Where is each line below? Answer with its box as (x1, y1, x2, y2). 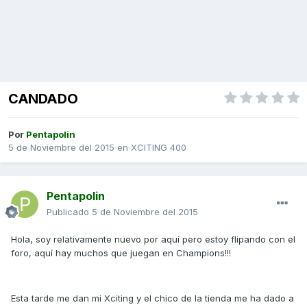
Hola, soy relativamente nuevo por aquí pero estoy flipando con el (11, 234, 295, 245)
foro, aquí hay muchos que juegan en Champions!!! (11, 247, 231, 259)
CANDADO (8, 90, 78, 108)
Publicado (47, 206, 92, 218)
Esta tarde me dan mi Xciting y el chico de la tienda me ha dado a (11, 293, 294, 304)
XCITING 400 (131, 142, 186, 153)
